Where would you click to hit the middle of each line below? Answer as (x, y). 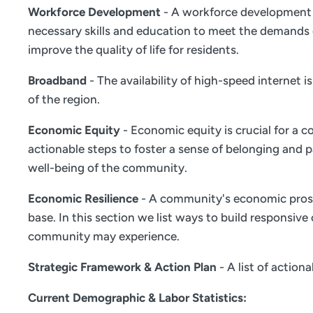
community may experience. (104, 236)
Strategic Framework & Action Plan (122, 267)
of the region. (64, 100)
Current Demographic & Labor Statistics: (137, 298)
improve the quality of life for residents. (133, 50)
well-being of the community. (108, 168)
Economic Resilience (85, 199)
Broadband (57, 81)
